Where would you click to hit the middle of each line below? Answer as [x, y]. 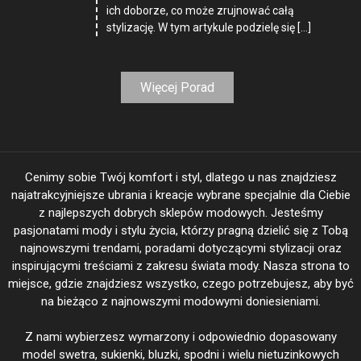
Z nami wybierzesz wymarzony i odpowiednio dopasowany [180, 336]
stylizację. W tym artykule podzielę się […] [209, 27]
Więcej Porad [178, 87]
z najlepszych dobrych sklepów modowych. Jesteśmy [180, 212]
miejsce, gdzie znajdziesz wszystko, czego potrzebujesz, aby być [180, 283]
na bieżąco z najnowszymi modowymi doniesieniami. [180, 301]
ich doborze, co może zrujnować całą [201, 10]
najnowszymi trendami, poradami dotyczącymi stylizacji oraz [180, 248]
